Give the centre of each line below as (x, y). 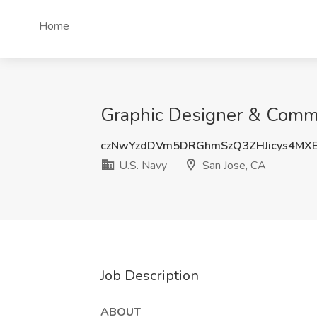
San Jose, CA (233, 166)
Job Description (150, 276)
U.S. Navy (142, 166)
